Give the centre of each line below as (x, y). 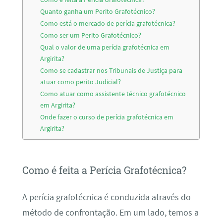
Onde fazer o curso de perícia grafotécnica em (107, 117)
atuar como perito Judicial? (81, 82)
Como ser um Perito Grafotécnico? (91, 35)
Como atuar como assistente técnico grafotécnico (113, 94)
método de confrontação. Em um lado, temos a (110, 212)
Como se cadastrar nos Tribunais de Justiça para (111, 71)
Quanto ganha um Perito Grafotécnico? (98, 12)
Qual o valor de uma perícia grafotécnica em (105, 47)
